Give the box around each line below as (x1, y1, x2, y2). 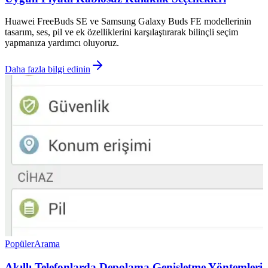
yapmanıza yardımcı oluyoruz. (5, 38, 119, 48)
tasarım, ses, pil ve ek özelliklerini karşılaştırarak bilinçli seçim (5, 27, 238, 38)
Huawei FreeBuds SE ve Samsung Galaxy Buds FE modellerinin (5, 16, 251, 27)
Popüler (5, 239, 34, 249)
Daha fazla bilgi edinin (5, 64, 90, 75)
